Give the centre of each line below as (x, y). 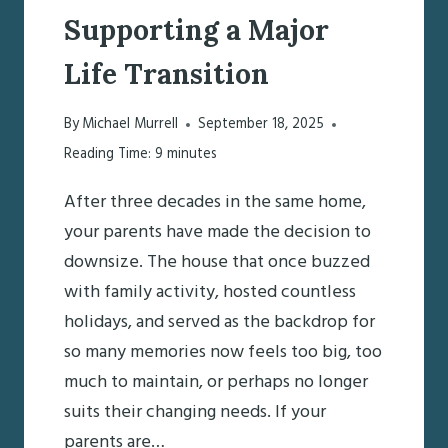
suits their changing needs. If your (195, 413)
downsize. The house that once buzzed (217, 263)
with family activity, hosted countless (210, 293)
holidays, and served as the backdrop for (219, 323)
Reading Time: (107, 155)
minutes (192, 155)
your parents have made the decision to (217, 233)
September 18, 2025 (261, 125)
